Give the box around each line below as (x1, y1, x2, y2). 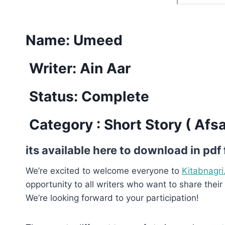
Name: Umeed (26, 31, 123, 49)
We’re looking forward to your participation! (26, 192, 199, 203)
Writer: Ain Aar (26, 59, 131, 77)
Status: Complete (26, 87, 149, 105)
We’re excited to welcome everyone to (26, 165, 182, 176)
